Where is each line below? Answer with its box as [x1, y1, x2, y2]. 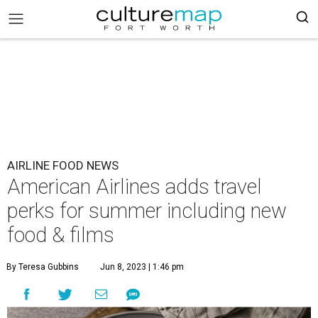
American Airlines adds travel [7, 175, 262, 199]
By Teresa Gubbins [6, 262, 79, 272]
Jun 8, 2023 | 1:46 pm [100, 262, 184, 272]
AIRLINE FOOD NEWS [7, 158, 119, 172]
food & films [7, 223, 114, 247]
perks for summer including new [7, 199, 287, 223]
